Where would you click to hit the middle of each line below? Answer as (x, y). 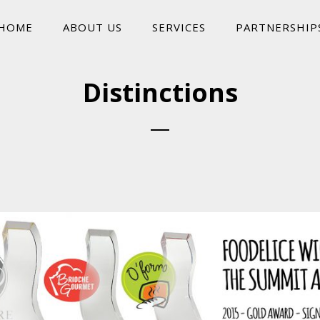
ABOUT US (92, 27)
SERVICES (179, 27)
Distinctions (160, 92)
